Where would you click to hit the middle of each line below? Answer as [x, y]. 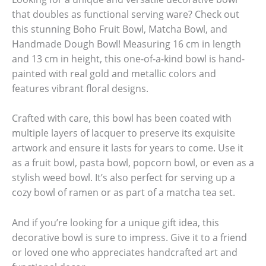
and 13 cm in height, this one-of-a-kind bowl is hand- [128, 58]
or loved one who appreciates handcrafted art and [125, 252]
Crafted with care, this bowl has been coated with [122, 118]
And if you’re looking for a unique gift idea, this [115, 222]
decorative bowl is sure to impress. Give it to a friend [129, 237]
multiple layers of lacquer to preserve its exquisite [123, 133]
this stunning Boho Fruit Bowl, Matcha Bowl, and [120, 29]
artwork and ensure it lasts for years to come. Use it [128, 148]
